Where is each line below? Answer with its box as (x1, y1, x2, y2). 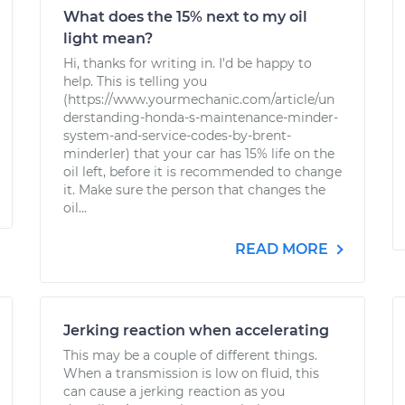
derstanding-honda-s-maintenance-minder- (63, 109, 338, 126)
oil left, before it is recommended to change (63, 164, 342, 180)
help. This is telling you (63, 73, 207, 89)
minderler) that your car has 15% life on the (63, 146, 334, 162)
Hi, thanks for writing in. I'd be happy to (63, 55, 312, 71)
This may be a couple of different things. (63, 347, 317, 363)
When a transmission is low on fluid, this (63, 365, 319, 381)
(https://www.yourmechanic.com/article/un (63, 91, 334, 108)
